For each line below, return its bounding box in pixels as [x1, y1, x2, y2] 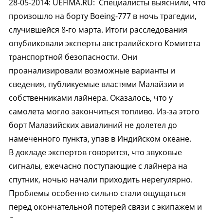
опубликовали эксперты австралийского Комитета [8, 38, 200, 49]
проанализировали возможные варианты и [8, 65, 175, 76]
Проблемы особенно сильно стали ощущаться [8, 188, 186, 199]
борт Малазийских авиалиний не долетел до [8, 120, 177, 130]
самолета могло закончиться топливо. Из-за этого [8, 106, 200, 117]
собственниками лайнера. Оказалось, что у [8, 92, 173, 103]
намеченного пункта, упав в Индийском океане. [8, 133, 191, 144]
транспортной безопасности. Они [8, 52, 137, 62]
